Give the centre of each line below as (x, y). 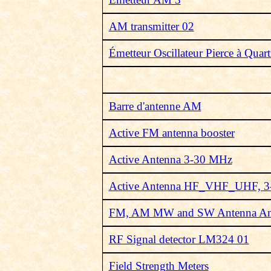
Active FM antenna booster (171, 133)
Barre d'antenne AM (155, 106)
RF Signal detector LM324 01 (179, 239)
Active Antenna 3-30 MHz (170, 159)
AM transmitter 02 (151, 26)
